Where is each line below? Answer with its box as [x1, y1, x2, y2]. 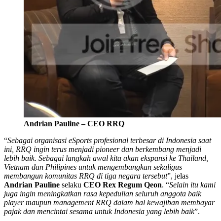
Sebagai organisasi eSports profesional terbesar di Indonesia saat [7, 136, 211, 145]
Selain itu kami [169, 180, 216, 189]
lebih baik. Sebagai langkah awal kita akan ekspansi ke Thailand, [4, 153, 208, 162]
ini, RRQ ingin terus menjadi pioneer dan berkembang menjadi [4, 145, 201, 153]
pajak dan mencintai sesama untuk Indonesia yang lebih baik [4, 207, 194, 216]
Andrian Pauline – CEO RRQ [24, 119, 124, 128]
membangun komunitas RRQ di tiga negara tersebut [4, 171, 167, 180]
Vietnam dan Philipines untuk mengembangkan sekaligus [4, 162, 182, 171]
